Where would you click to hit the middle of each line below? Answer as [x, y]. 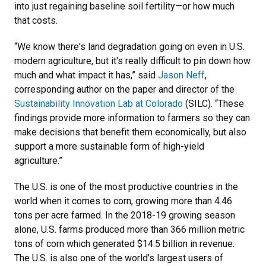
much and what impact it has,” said [86, 75]
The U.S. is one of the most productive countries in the [126, 186]
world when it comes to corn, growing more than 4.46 [123, 201]
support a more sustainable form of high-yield [109, 146]
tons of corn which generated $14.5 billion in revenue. [124, 243]
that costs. [37, 20]
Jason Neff [181, 75]
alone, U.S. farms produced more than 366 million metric [129, 229]
